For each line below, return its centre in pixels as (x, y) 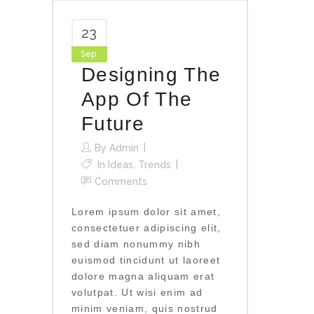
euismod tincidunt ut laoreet (146, 260)
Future (113, 123)
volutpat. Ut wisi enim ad (137, 292)
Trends (155, 164)
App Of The (137, 99)
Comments (121, 181)
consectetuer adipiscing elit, (146, 227)
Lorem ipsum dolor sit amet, (146, 211)
